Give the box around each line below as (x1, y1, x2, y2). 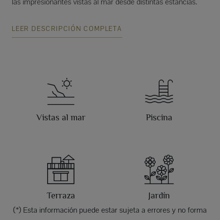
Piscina (146, 112, 172, 123)
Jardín (148, 191, 170, 201)
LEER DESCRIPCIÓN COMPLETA (12, 25, 122, 33)
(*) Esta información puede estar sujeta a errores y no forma (13, 205, 207, 216)
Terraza (47, 191, 75, 201)
